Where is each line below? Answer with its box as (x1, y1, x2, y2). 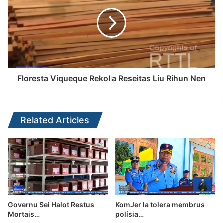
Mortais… (8, 209, 40, 218)
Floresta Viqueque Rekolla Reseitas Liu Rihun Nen (17, 73, 206, 84)
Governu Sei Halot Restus (8, 200, 94, 209)
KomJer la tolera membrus (115, 200, 205, 209)
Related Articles (20, 115, 89, 126)
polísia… (115, 209, 144, 218)
